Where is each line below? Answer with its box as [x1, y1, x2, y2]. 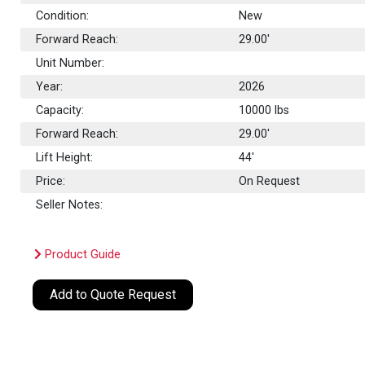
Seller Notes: [36, 197, 103, 212]
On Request [239, 174, 301, 188]
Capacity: [36, 103, 85, 117]
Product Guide [42, 247, 121, 262]
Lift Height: [36, 150, 94, 165]
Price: [36, 174, 66, 188]
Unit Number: [36, 55, 105, 70]
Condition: [36, 8, 90, 23]
